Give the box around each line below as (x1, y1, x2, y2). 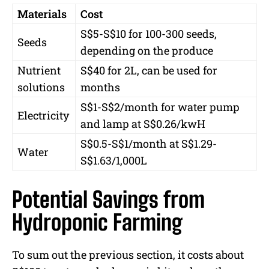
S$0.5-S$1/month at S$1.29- (80, 136, 217, 151)
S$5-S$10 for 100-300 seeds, (80, 26, 217, 41)
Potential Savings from (12, 187, 205, 213)
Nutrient (17, 63, 61, 78)
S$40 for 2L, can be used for (80, 63, 217, 78)
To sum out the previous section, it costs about (12, 247, 244, 262)
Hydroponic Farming (12, 210, 183, 236)
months (80, 80, 120, 95)
